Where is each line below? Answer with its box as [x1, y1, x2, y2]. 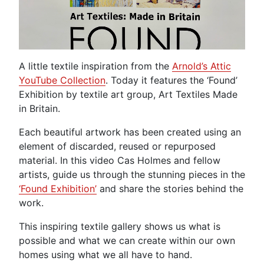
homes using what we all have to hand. [19, 249, 192, 261]
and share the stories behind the [97, 183, 243, 195]
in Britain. [19, 103, 60, 115]
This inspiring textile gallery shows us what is [19, 220, 220, 233]
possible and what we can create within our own [19, 235, 235, 247]
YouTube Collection [19, 74, 105, 87]
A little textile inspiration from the [19, 60, 172, 72]
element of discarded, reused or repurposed [19, 140, 216, 153]
